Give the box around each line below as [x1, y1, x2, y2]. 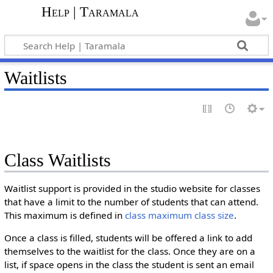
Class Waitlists [4, 149, 111, 171]
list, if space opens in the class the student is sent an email [4, 258, 254, 271]
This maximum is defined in [4, 209, 125, 221]
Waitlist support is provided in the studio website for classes [4, 182, 260, 194]
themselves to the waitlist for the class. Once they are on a [4, 245, 255, 258]
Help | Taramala [41, 4, 139, 20]
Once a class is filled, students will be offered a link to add [4, 232, 252, 244]
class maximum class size [124, 209, 234, 221]
